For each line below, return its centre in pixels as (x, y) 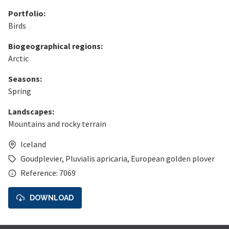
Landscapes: (31, 112)
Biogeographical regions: (55, 46)
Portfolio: (27, 14)
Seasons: (25, 79)
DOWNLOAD (52, 198)
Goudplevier (41, 159)
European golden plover (173, 159)
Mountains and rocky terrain (57, 124)
